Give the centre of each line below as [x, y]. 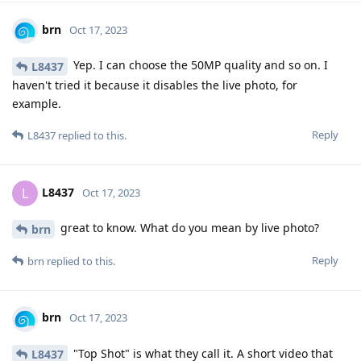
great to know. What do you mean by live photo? [188, 227]
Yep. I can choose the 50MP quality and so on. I [199, 65]
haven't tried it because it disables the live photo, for [155, 85]
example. [37, 103]
